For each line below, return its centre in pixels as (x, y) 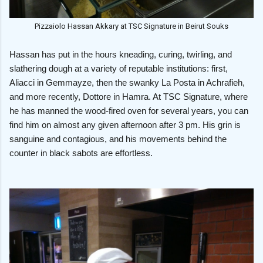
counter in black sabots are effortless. (81, 153)
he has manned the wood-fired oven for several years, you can (129, 110)
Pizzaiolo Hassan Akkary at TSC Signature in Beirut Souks (131, 26)
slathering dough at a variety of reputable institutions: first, (119, 68)
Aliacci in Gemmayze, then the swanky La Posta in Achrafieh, (127, 82)
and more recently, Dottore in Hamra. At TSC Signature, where (129, 96)
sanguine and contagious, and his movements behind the (118, 139)
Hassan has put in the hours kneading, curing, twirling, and (121, 54)
